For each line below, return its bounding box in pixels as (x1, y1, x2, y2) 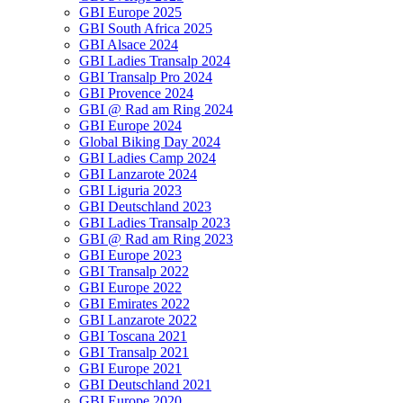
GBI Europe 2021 (79, 361, 182, 376)
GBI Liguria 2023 (79, 183, 182, 198)
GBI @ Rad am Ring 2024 (79, 102, 233, 117)
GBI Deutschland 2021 (79, 377, 211, 392)
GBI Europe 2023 (79, 247, 182, 263)
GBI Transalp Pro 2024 (79, 69, 212, 85)
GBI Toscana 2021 (79, 328, 187, 344)
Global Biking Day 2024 (79, 134, 220, 149)
